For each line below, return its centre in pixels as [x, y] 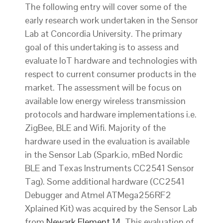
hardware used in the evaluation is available [107, 141]
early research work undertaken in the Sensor [111, 20]
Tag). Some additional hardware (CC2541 [105, 182]
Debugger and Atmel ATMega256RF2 [98, 195]
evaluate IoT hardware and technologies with [111, 61]
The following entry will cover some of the [106, 7]
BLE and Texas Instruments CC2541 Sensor [110, 168]
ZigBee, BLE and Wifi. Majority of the [95, 128]
